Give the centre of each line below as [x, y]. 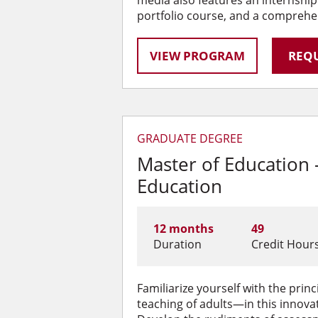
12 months [183, 229]
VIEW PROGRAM [197, 55]
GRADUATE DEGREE [190, 139]
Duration [177, 245]
